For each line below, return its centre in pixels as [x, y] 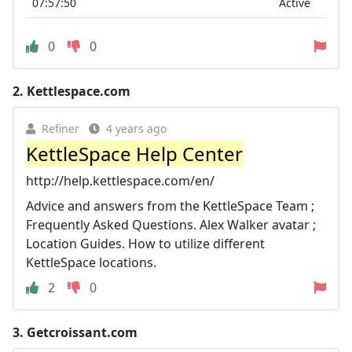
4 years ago [136, 128]
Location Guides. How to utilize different [145, 244]
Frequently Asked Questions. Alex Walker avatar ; [171, 225]
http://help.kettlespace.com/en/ [120, 181]
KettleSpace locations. [91, 262]
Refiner [60, 128]
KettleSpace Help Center [134, 154]
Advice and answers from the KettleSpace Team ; [170, 206]
